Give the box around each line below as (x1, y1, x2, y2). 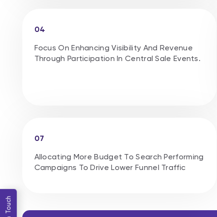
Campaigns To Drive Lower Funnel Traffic (34, 162, 186, 172)
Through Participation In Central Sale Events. (34, 53, 201, 63)
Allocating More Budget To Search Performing (34, 152, 204, 161)
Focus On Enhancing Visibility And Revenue (34, 43, 193, 52)
